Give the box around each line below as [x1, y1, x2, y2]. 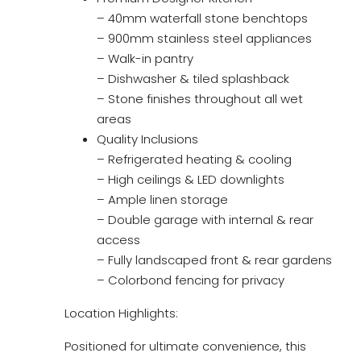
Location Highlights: [64, 305, 178, 322]
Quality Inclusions [97, 131, 198, 147]
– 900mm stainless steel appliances [97, 30, 312, 47]
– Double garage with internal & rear [97, 211, 313, 228]
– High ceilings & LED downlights [97, 171, 284, 188]
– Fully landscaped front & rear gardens [97, 251, 332, 268]
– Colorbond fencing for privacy [97, 272, 284, 288]
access [97, 231, 140, 248]
